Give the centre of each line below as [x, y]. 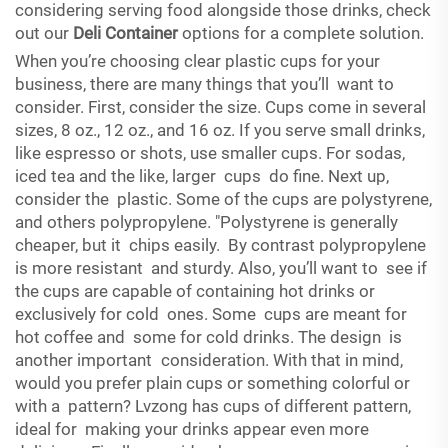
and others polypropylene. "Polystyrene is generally [206, 222]
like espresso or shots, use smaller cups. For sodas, [210, 153]
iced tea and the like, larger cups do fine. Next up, [202, 176]
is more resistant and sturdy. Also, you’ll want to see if [221, 268]
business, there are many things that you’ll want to [204, 84]
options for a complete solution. [301, 33]
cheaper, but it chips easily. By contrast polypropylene [220, 245]
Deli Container [125, 33]
